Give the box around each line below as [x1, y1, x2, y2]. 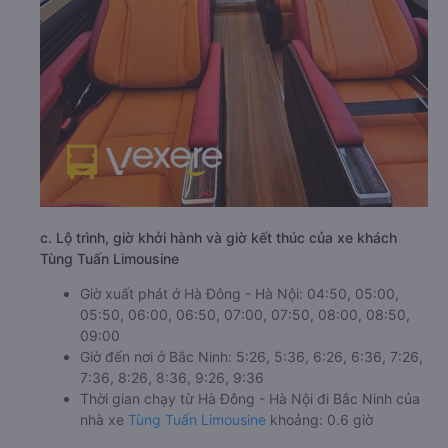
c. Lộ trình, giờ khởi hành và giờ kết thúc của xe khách [40, 300, 397, 318]
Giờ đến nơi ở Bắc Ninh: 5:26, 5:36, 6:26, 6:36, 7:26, [80, 419, 423, 437]
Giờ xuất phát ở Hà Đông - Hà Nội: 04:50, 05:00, [80, 356, 399, 374]
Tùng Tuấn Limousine [40, 321, 179, 339]
